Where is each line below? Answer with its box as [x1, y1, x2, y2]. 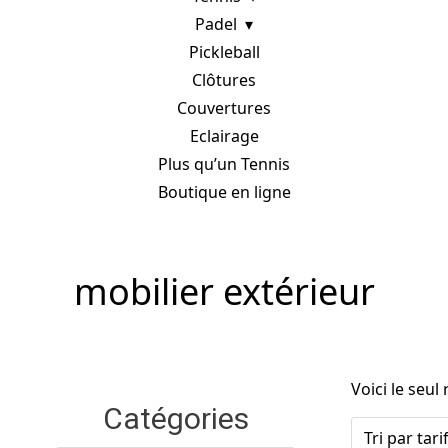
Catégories [102, 401, 249, 436]
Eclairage [189, 125, 259, 147]
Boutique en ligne [157, 181, 291, 203]
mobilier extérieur [73, 267, 375, 316]
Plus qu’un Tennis [158, 153, 290, 175]
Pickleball [188, 41, 260, 63]
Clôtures [192, 69, 256, 91]
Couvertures [177, 97, 271, 119]
